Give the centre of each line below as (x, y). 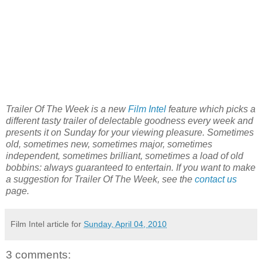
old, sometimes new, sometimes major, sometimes (109, 144)
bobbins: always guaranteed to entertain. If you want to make (131, 168)
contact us (216, 180)
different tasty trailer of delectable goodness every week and (130, 121)
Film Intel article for (47, 224)
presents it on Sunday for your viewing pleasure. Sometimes (130, 133)
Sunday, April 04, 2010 (125, 224)
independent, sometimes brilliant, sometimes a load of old (125, 156)
